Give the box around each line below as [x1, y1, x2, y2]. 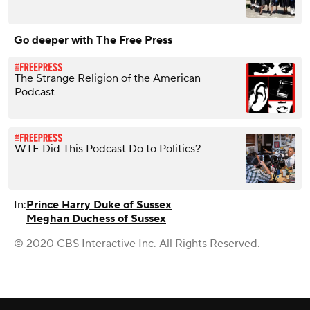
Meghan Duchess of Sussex [26, 211, 166, 226]
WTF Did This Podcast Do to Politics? [15, 141, 201, 156]
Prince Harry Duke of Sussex [26, 197, 172, 212]
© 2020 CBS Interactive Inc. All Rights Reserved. [14, 236, 260, 250]
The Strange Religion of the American [15, 71, 201, 85]
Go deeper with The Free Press [14, 33, 172, 47]
